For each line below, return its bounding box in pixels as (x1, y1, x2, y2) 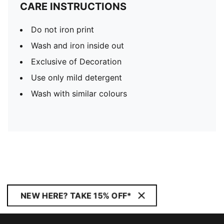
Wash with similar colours (31, 88, 127, 98)
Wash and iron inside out (31, 40, 124, 50)
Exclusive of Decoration (31, 56, 121, 66)
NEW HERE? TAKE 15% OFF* (20, 190, 131, 200)
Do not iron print (31, 24, 94, 34)
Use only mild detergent (31, 72, 122, 82)
